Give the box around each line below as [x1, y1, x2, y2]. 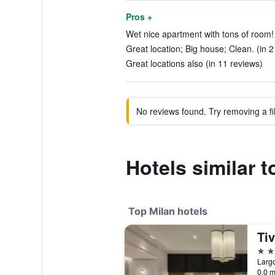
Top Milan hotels [128, 205, 207, 217]
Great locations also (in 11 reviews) [125, 57, 263, 69]
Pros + [125, 10, 152, 23]
